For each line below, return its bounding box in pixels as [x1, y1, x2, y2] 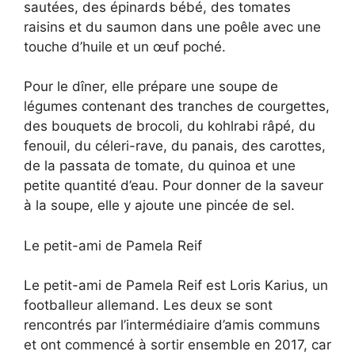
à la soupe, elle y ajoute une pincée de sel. [24, 197, 295, 214]
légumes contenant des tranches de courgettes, [24, 98, 330, 115]
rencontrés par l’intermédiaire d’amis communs [24, 317, 320, 334]
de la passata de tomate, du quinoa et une [24, 158, 296, 174]
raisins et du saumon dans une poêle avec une [24, 18, 321, 35]
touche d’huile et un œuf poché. [24, 38, 226, 55]
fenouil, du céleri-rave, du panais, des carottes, [24, 138, 326, 155]
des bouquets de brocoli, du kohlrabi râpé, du [24, 118, 315, 135]
